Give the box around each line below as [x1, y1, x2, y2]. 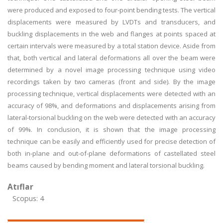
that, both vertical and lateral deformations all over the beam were [7, 53, 216, 62]
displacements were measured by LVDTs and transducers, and [7, 17, 216, 26]
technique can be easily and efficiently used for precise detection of [7, 137, 216, 146]
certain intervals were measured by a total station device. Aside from [7, 41, 216, 50]
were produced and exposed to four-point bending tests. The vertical [7, 5, 216, 14]
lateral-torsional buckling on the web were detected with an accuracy [7, 113, 216, 122]
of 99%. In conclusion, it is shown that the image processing [7, 125, 216, 134]
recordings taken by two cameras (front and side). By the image [7, 77, 216, 86]
